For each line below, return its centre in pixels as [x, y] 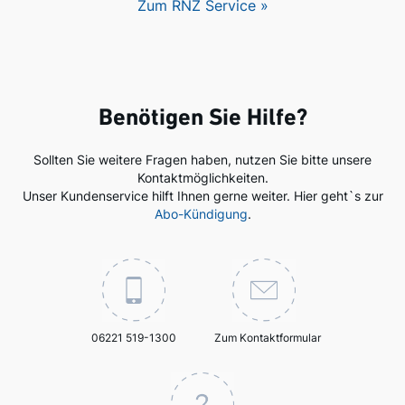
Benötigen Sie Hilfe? [202, 119]
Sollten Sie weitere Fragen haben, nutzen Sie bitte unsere [202, 160]
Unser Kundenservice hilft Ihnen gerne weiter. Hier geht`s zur [202, 196]
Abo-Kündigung [201, 214]
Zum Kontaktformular [268, 338]
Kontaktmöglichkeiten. [202, 178]
